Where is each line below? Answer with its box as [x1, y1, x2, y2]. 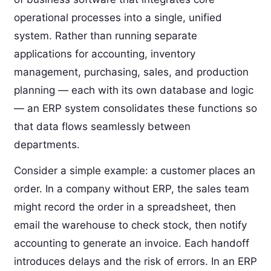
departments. [13, 138, 80, 151]
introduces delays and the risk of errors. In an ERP [13, 255, 257, 267]
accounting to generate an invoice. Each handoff [13, 237, 249, 249]
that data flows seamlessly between [13, 120, 191, 132]
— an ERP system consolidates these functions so [13, 102, 257, 114]
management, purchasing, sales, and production [13, 65, 249, 78]
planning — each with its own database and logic [13, 83, 253, 96]
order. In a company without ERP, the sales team [13, 182, 249, 195]
